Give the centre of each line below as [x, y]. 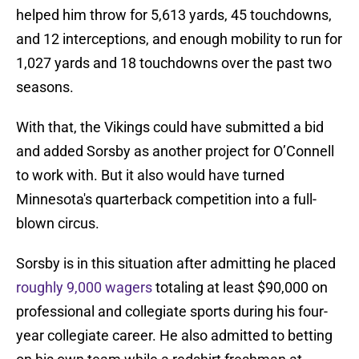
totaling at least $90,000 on [240, 288]
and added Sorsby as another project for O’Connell [175, 151]
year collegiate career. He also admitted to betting [174, 336]
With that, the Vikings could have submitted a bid [170, 127]
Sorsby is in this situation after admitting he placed [176, 264]
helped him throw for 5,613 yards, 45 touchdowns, [174, 15]
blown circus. [58, 224]
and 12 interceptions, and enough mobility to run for [179, 39]
